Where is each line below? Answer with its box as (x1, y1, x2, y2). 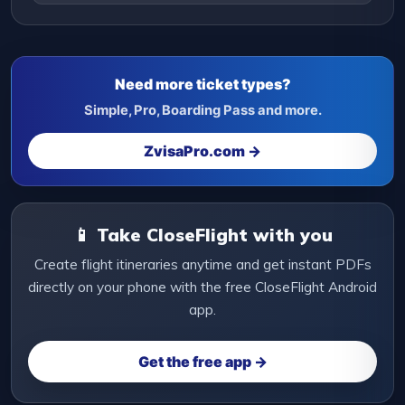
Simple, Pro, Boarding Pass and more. (83, 101, 322, 118)
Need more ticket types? (114, 74, 291, 93)
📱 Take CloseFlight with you (72, 222, 333, 246)
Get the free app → (137, 352, 268, 371)
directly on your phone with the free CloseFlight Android (28, 278, 377, 296)
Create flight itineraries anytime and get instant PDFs (33, 255, 372, 273)
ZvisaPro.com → (144, 141, 261, 160)
